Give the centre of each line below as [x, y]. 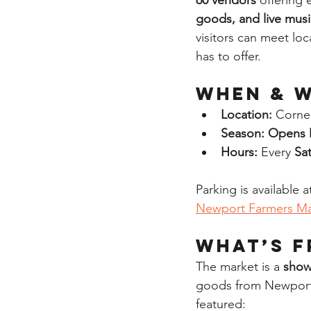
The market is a [239, 267]
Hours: [239, 152]
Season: [243, 133]
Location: [246, 115]
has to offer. [228, 56]
